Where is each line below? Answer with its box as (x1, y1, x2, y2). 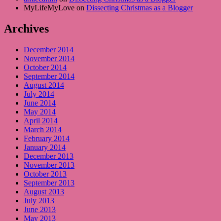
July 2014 (24, 89, 54, 98)
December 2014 (24, 45, 74, 54)
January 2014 (24, 143, 66, 151)
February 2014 (24, 134, 70, 143)
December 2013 (24, 151, 74, 160)
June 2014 (24, 98, 56, 107)
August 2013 (24, 187, 64, 196)
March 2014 (24, 125, 62, 134)
